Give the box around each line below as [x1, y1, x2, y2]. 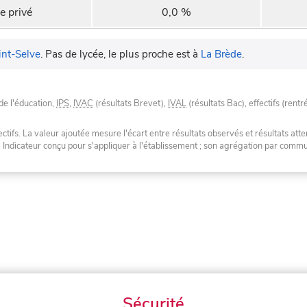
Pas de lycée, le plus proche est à [45, 47, 201, 62]
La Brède [201, 47, 242, 62]
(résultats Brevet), [93, 97, 168, 110]
